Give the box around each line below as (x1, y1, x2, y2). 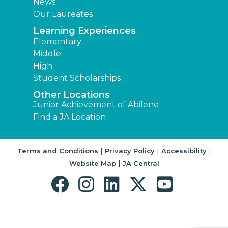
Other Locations (33, 89, 110, 101)
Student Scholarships (33, 73, 121, 83)
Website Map (69, 159, 116, 168)
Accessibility (161, 147, 207, 155)
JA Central (122, 159, 159, 168)
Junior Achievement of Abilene (33, 100, 159, 110)
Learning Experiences (33, 25, 136, 37)
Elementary (33, 37, 81, 47)
